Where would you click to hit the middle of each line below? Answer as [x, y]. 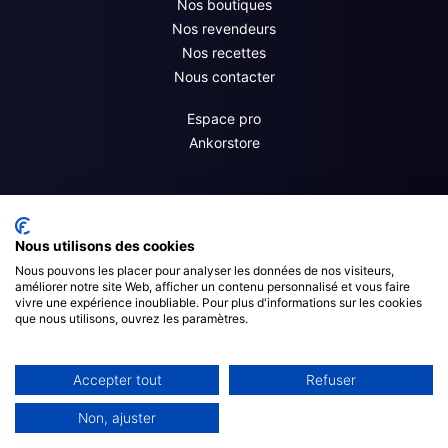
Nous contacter [224, 76]
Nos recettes [224, 52]
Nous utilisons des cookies [105, 246]
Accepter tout [117, 380]
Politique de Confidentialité [361, 367]
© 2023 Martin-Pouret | [78, 367]
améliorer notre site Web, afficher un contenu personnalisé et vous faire [212, 286]
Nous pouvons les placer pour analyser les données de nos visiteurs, [204, 270]
